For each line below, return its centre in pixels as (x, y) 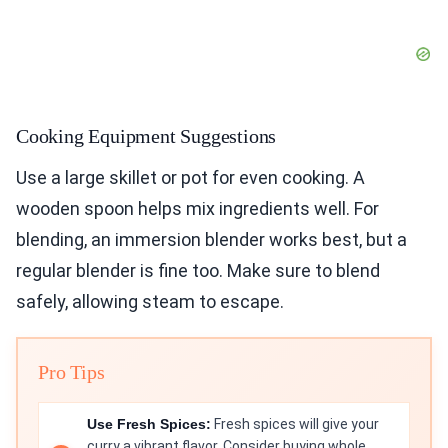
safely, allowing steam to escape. (150, 302)
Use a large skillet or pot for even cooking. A (190, 178)
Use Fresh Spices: (149, 424)
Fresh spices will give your (295, 424)
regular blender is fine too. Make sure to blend (198, 271)
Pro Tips (71, 372)
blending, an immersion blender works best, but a (211, 240)
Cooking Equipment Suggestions (146, 136)
